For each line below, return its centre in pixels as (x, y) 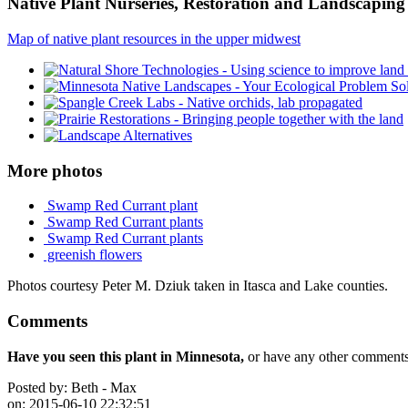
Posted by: (37, 387)
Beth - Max (102, 387)
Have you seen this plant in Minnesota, (126, 356)
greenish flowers (93, 255)
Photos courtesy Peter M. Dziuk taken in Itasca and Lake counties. (198, 286)
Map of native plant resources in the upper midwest (154, 38)
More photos (55, 170)
